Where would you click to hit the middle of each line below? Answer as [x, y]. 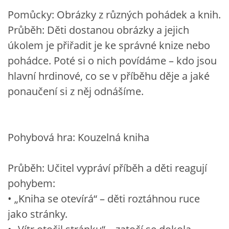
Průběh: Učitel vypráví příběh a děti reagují [107, 168]
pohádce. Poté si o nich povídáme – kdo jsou [112, 60]
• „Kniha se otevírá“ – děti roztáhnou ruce [104, 198]
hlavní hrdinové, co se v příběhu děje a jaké [109, 76]
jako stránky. [38, 214]
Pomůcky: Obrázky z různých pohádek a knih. [114, 14]
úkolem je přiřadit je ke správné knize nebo [109, 45]
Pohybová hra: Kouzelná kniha [78, 137]
